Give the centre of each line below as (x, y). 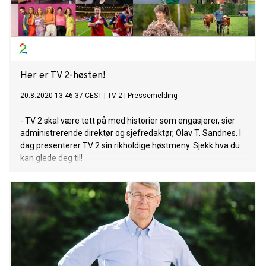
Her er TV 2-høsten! (63, 76)
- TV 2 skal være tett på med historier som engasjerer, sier (128, 121)
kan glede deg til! (51, 158)
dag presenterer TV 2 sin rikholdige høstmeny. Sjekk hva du (130, 146)
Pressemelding (153, 96)
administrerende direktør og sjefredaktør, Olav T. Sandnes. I (131, 133)
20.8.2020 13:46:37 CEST (61, 96)
